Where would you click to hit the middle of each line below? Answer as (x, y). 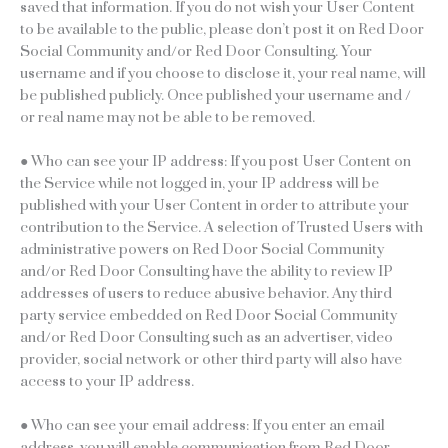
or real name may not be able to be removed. (167, 117)
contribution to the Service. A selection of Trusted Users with (221, 227)
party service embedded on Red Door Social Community (208, 315)
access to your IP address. (107, 381)
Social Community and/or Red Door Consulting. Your (196, 51)
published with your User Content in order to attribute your (214, 205)
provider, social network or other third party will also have (211, 359)
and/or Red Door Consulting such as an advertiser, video (206, 337)
